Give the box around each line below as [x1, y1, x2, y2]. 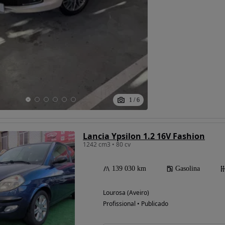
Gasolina [175, 165, 200, 173]
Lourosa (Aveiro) [103, 188, 149, 197]
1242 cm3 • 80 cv [83, 140, 131, 149]
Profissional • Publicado [103, 199, 168, 208]
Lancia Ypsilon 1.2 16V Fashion [83, 131, 205, 142]
